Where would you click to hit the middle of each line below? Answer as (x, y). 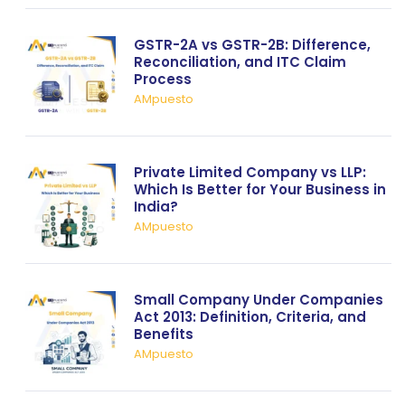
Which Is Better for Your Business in (260, 189)
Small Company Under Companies (259, 300)
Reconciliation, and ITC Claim (240, 62)
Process (163, 79)
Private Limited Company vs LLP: (250, 172)
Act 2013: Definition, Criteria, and (250, 317)
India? (156, 207)
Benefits (164, 334)
